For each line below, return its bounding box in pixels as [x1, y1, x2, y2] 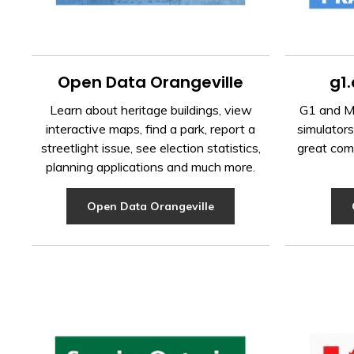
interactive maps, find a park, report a [46, 120, 256, 137]
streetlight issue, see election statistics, [40, 139, 261, 156]
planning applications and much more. [46, 158, 256, 175]
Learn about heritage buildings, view [49, 101, 252, 118]
